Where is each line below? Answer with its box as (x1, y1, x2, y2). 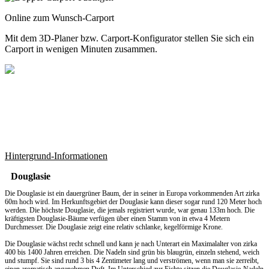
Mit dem (5, 33, 39, 44)
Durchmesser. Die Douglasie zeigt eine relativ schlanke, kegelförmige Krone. (5, 223, 223, 232)
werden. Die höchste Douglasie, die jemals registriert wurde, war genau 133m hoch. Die (5, 206, 255, 215)
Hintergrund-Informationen (5, 151, 107, 162)
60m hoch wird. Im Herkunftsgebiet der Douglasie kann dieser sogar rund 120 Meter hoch (5, 198, 262, 207)
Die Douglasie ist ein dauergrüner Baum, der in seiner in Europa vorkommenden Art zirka (5, 189, 259, 198)
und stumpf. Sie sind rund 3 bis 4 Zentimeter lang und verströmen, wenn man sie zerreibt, (5, 256, 259, 265)
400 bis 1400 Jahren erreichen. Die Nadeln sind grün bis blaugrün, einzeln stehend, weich (5, 248, 259, 257)
